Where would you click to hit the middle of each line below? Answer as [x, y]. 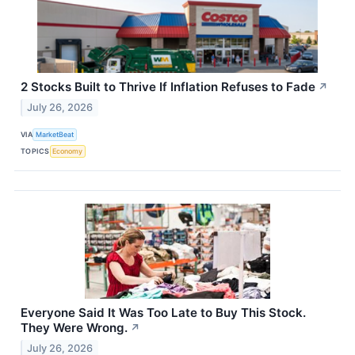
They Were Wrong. [74, 327]
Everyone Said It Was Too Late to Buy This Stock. [163, 312]
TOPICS [35, 151]
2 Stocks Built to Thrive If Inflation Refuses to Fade [168, 87]
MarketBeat [55, 135]
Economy [68, 151]
